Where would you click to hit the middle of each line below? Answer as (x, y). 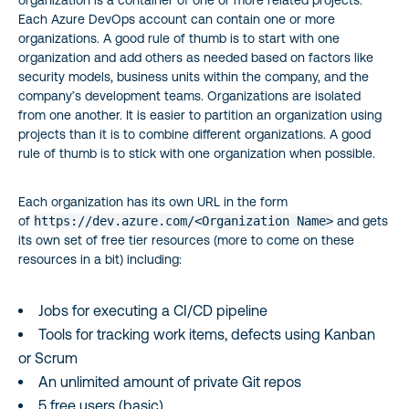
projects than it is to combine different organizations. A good (194, 134)
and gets (361, 220)
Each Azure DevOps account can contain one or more (177, 19)
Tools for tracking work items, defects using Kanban (207, 334)
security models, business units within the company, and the (194, 76)
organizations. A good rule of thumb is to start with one (179, 38)
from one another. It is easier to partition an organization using (200, 115)
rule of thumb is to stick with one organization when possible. (197, 153)
